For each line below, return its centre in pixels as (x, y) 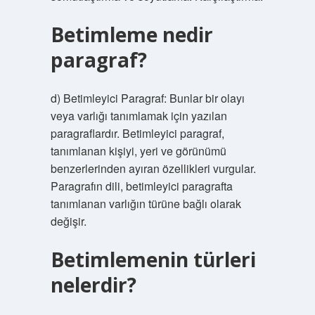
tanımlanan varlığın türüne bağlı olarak (146, 204)
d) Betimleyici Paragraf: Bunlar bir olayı (147, 98)
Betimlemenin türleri (153, 259)
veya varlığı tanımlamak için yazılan (139, 116)
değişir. (68, 221)
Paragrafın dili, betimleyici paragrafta (141, 186)
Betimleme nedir (131, 34)
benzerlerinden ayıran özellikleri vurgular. (153, 168)
